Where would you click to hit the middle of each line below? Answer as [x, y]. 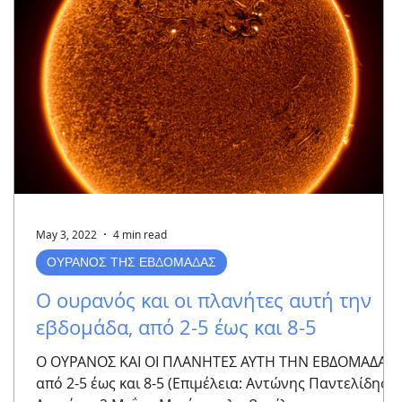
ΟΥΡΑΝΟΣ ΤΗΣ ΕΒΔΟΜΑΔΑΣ [131, 262]
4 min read [140, 234]
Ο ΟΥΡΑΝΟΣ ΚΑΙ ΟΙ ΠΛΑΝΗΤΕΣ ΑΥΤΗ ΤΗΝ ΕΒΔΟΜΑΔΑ [211, 362]
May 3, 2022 [66, 234]
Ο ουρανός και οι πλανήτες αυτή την [204, 300]
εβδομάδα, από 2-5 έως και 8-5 [176, 327]
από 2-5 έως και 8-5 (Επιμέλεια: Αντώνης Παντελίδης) [214, 383]
